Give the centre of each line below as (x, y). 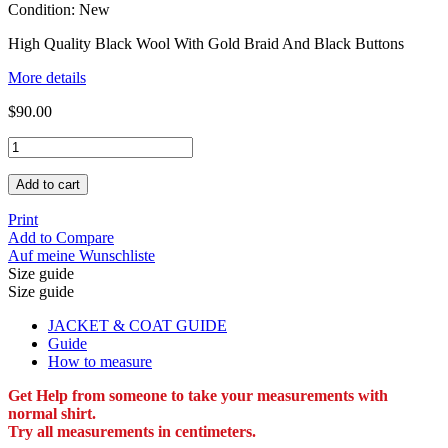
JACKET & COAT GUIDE (137, 325)
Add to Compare (61, 237)
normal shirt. (52, 413)
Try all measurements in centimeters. (132, 431)
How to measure (100, 361)
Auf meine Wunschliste (81, 255)
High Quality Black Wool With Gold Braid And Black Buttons (206, 43)
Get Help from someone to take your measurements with (198, 395)
